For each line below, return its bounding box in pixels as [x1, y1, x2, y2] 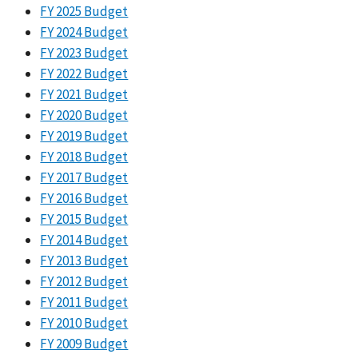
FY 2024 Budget [40, 23, 129, 42]
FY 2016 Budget [40, 189, 129, 208]
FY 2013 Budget [40, 252, 129, 270]
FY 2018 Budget [40, 148, 129, 166]
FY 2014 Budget [40, 231, 129, 249]
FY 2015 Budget [40, 210, 129, 229]
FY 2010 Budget [40, 314, 129, 332]
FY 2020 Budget [40, 106, 129, 125]
